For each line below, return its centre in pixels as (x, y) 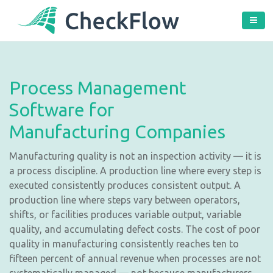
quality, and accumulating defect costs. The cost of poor (135, 229)
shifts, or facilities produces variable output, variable (125, 214)
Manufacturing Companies (117, 132)
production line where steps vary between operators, (125, 200)
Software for (62, 110)
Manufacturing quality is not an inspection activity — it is (135, 156)
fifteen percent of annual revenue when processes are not (135, 258)
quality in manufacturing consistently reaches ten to (124, 244)
